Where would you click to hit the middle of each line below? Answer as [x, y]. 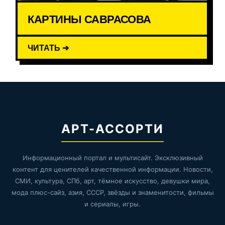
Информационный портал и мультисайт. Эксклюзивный [113, 158]
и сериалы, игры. [113, 204]
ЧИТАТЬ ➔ [48, 48]
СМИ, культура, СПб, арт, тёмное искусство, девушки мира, [113, 181]
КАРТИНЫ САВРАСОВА [89, 19]
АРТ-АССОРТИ [113, 129]
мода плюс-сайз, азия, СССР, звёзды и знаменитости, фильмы [113, 193]
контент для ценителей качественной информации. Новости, [113, 170]
